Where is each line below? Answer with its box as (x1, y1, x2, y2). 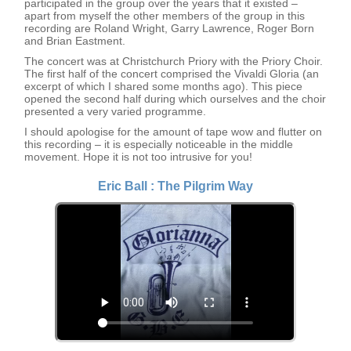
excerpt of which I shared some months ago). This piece (24, 80, 303, 92)
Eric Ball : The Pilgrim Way (98, 179, 253, 193)
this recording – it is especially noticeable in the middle (24, 138, 294, 150)
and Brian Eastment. (24, 34, 126, 47)
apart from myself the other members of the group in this (24, 9, 306, 22)
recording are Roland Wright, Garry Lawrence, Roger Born (24, 22, 315, 34)
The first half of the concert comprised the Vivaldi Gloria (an (24, 67, 320, 80)
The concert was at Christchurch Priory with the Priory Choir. (24, 55, 324, 67)
